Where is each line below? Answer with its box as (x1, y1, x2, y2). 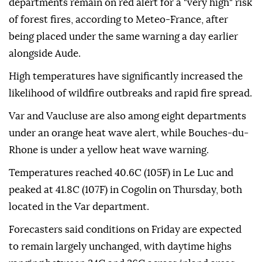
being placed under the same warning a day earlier (9, 32, 238, 42)
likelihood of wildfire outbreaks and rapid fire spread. (9, 88, 252, 99)
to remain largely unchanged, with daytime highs (9, 242, 232, 252)
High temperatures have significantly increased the (9, 71, 243, 82)
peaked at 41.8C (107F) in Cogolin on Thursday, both (9, 185, 242, 195)
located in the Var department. (9, 202, 149, 212)
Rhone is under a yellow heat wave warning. (9, 145, 209, 156)
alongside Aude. (9, 49, 81, 59)
